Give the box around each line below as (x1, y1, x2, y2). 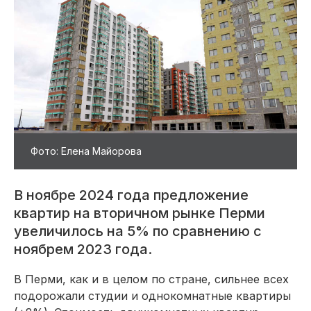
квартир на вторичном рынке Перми (14, 204, 265, 221)
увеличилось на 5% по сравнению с (14, 222, 262, 239)
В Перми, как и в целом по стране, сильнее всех (14, 271, 289, 286)
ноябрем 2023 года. (14, 240, 152, 258)
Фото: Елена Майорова (31, 144, 142, 157)
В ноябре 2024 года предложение (14, 186, 249, 203)
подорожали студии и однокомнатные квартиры (14, 288, 291, 303)
